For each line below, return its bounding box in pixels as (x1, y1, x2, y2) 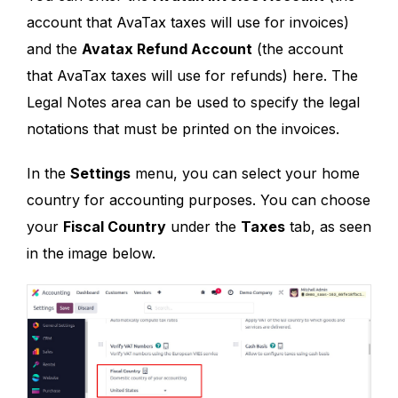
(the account (252, 40, 343, 59)
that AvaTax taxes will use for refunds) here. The (27, 67, 358, 85)
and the (27, 40, 82, 59)
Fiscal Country (63, 218, 166, 236)
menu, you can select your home (131, 164, 360, 183)
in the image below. (27, 244, 155, 263)
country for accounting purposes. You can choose (27, 191, 370, 210)
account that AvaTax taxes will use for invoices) (27, 13, 349, 32)
